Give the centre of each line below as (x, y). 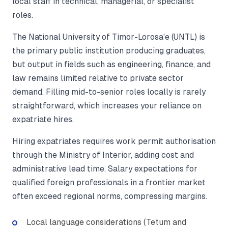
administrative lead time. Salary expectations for (105, 169)
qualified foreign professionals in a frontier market (109, 183)
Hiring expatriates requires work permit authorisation (114, 141)
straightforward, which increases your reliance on (107, 106)
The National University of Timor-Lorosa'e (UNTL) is (109, 37)
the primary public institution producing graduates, (109, 51)
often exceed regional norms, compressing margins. (110, 196)
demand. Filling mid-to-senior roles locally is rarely (109, 92)
